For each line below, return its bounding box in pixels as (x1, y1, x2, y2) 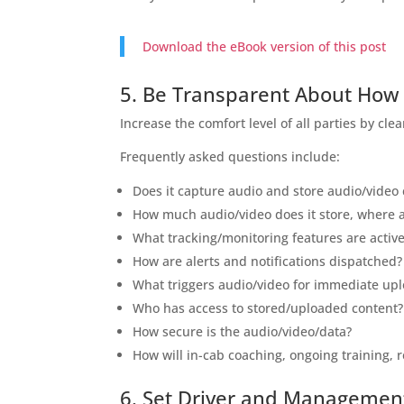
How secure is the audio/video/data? (133, 322, 353, 340)
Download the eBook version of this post (142, 37, 387, 55)
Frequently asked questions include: (120, 147, 341, 165)
